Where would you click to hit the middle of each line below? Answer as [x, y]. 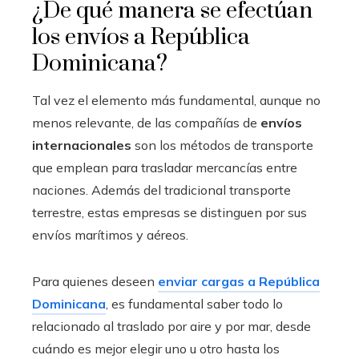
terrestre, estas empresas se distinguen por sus [169, 212]
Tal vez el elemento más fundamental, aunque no [176, 100]
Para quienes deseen [95, 281]
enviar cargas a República [239, 281]
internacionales [82, 145]
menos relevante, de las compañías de [146, 122]
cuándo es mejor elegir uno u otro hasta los [156, 348]
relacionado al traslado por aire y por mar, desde [171, 326]
